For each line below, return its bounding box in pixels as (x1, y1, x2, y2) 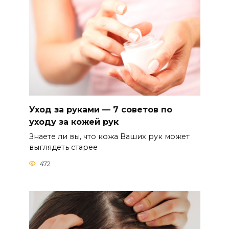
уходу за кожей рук (29, 117, 119, 127)
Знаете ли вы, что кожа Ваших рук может (29, 132, 190, 142)
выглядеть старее (29, 143, 98, 152)
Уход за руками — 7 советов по (29, 104, 172, 114)
